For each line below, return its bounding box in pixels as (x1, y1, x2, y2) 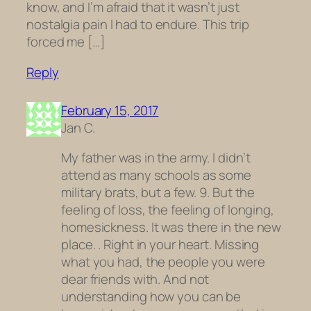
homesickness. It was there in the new (61, 218, 282, 237)
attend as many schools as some (61, 166, 251, 185)
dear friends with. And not (61, 270, 210, 289)
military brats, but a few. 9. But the (61, 183, 255, 202)
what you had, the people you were (61, 253, 265, 271)
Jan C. (61, 118, 95, 137)
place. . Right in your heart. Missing (61, 235, 260, 254)
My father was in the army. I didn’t (61, 149, 251, 167)
